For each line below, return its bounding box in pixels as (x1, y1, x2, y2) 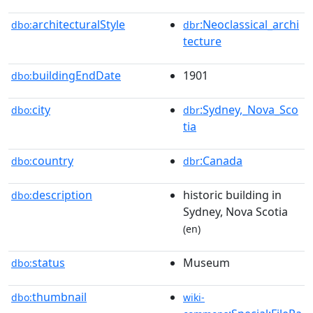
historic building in (183, 187, 282, 203)
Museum (183, 254, 230, 270)
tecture (183, 33, 221, 49)
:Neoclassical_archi (200, 16, 299, 32)
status (32, 254, 65, 270)
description (32, 187, 92, 203)
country (32, 152, 73, 168)
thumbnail (32, 289, 87, 305)
